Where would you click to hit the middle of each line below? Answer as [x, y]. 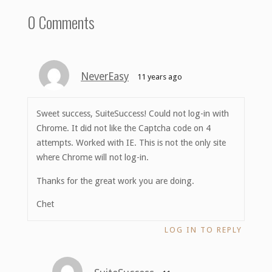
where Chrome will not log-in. [93, 158]
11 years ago [159, 77]
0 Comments [61, 22]
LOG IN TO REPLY [204, 229]
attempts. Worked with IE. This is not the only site [131, 143]
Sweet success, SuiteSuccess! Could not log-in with [133, 114]
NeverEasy [105, 77]
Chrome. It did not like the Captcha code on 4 [124, 128]
